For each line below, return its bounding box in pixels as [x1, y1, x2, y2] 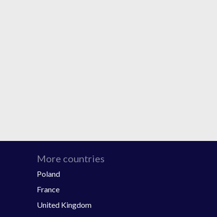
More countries [37, 152, 105, 164]
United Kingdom [37, 200, 92, 209]
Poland [37, 169, 60, 178]
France [37, 184, 60, 194]
